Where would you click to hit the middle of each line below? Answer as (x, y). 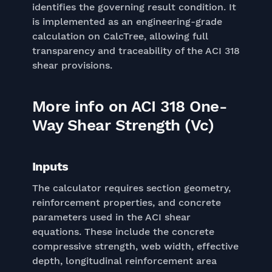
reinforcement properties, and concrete (126, 202)
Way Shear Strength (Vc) (123, 125)
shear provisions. (72, 65)
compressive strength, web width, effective (135, 246)
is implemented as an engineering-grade (127, 22)
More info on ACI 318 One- (129, 106)
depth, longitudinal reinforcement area (124, 261)
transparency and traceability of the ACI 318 (136, 51)
